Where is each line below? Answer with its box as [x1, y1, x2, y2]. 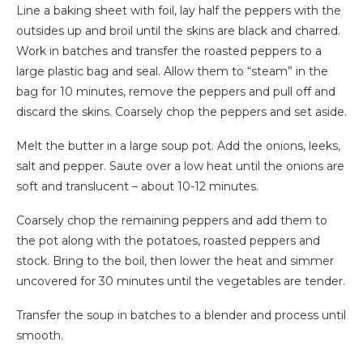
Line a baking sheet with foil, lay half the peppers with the [16, 2, 341, 18]
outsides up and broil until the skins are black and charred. [16, 23, 340, 38]
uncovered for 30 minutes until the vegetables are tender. [16, 273, 345, 288]
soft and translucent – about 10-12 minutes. [16, 178, 258, 194]
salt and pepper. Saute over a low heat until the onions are [16, 158, 344, 173]
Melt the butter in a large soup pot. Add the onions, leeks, [16, 138, 340, 153]
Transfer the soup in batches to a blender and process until [16, 307, 346, 322]
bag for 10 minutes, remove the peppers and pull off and [16, 83, 335, 99]
